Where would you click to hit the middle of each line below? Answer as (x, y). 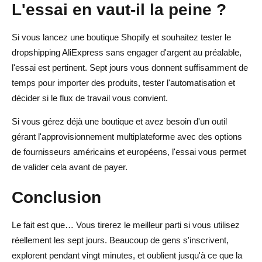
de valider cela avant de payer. (70, 167)
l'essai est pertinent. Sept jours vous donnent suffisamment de (130, 67)
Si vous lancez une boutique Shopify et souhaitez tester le (121, 37)
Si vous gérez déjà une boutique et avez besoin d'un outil (119, 121)
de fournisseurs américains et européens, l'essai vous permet (129, 151)
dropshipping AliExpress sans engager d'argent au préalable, (127, 52)
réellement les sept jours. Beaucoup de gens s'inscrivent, (120, 240)
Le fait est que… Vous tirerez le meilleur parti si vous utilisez (126, 225)
